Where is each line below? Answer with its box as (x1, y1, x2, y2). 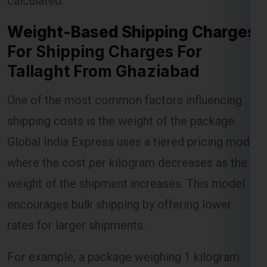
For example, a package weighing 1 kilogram (7, 207, 240, 222)
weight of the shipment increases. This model (7, 134, 245, 149)
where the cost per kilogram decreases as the (7, 113, 247, 128)
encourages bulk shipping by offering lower (7, 155, 232, 170)
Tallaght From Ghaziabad (7, 20, 203, 39)
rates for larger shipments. (7, 176, 145, 191)
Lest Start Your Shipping (24, 49, 194, 67)
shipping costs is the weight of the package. (7, 72, 237, 86)
